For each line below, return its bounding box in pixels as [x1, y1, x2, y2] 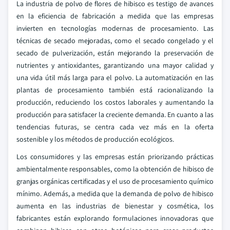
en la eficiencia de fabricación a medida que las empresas [16, 11, 214, 21]
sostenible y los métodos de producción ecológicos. [16, 135, 174, 144]
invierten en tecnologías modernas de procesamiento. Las [16, 24, 214, 33]
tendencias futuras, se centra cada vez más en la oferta [16, 122, 214, 131]
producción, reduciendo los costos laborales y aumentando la [16, 98, 214, 107]
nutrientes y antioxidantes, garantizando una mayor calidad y [16, 61, 214, 70]
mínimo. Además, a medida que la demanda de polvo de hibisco [16, 189, 214, 198]
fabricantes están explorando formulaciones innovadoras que [16, 214, 214, 223]
